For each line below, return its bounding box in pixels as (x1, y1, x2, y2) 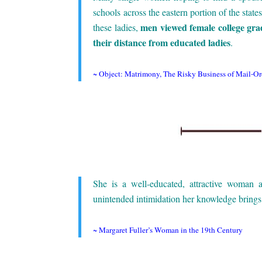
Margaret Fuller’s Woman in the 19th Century (99, 224, 243, 235)
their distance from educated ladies (93, 35, 231, 49)
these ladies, (93, 20, 141, 33)
